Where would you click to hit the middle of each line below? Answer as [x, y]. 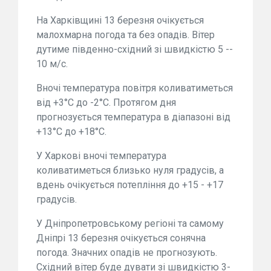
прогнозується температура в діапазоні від [133, 117]
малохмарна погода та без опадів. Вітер [126, 35]
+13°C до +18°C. [71, 132]
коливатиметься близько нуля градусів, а [130, 171]
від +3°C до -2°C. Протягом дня [106, 103]
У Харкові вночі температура [101, 156]
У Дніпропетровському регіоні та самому [130, 224]
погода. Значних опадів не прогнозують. [127, 253]
